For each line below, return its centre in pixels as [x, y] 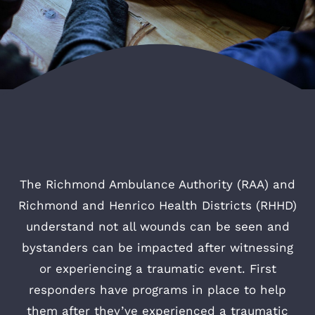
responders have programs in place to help [157, 290]
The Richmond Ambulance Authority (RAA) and [157, 184]
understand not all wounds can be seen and [157, 226]
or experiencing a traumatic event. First [157, 269]
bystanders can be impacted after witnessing [157, 247]
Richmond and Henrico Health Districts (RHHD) [157, 205]
